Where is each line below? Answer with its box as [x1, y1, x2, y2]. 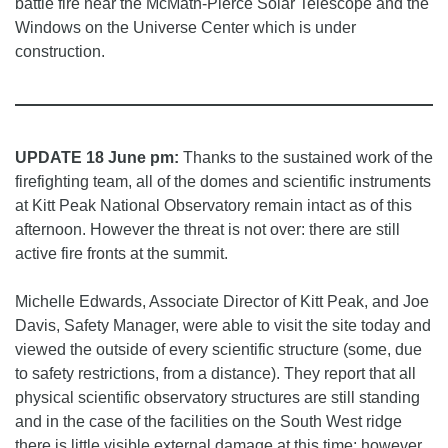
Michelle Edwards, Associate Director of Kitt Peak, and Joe [15, 293, 429, 311]
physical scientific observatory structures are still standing [15, 389, 420, 407]
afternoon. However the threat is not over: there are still [15, 221, 400, 239]
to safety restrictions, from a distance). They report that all [15, 365, 416, 383]
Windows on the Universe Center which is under [15, 19, 356, 37]
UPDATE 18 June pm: [15, 149, 179, 167]
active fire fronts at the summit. [15, 245, 232, 263]
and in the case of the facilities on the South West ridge [15, 413, 402, 431]
